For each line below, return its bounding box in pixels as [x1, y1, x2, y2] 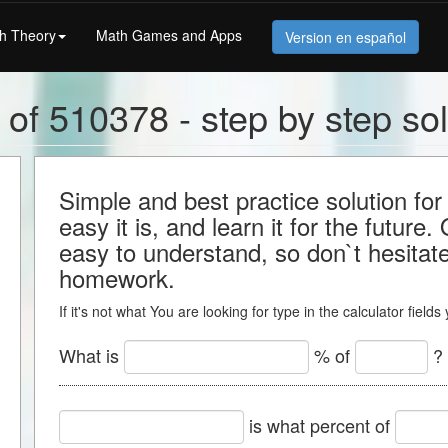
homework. [59, 260, 175, 295]
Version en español [285, 26, 406, 47]
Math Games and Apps [96, 24, 242, 45]
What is [59, 341, 124, 368]
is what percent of [244, 411, 395, 438]
